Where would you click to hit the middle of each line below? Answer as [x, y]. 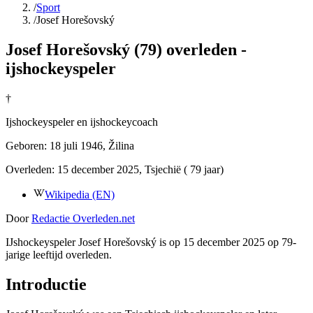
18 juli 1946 [76, 145]
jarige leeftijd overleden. [59, 254]
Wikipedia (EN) [80, 194]
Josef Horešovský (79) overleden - [126, 49]
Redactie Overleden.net [83, 218]
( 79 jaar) [202, 169]
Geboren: [26, 145]
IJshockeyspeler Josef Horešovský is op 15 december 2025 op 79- [151, 242]
